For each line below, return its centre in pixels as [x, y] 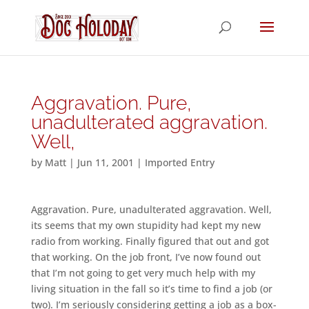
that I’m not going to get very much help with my [143, 273]
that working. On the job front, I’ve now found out [146, 257]
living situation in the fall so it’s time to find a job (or [151, 289]
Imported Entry [179, 162]
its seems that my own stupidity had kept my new [146, 225]
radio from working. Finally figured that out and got [150, 241]
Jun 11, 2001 [105, 162]
